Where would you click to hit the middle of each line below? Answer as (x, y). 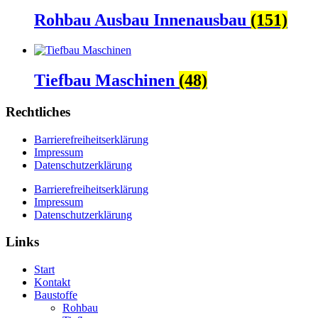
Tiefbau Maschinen (106, 80)
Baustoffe (56, 295)
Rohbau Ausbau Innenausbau (142, 20)
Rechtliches (38, 111)
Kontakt (52, 283)
